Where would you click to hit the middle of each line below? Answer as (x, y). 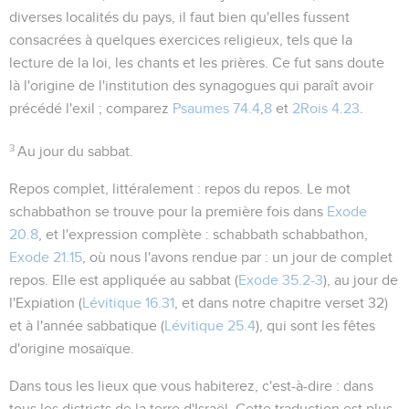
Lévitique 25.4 (210, 325)
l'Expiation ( (46, 303)
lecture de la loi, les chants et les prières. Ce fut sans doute (197, 63)
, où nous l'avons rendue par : (177, 257)
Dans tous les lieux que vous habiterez (132, 386)
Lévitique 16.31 (128, 303)
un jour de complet (332, 257)
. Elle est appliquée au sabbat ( (142, 280)
